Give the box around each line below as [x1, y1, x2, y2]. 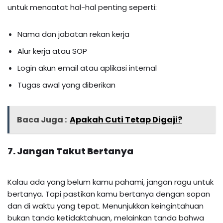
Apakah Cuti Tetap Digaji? [70, 113, 182, 125]
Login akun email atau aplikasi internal [17, 62, 157, 73]
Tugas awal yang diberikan [17, 79, 115, 90]
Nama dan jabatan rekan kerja [17, 28, 129, 39]
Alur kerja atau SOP [17, 45, 87, 56]
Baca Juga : [17, 113, 67, 125]
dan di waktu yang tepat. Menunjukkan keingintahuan [7, 200, 204, 211]
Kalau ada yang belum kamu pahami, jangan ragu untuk [7, 176, 214, 187]
